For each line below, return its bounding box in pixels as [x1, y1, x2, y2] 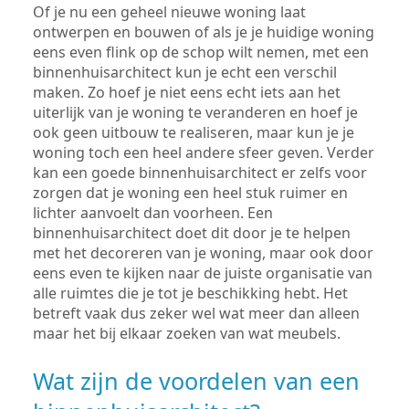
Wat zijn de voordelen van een [33, 364, 360, 396]
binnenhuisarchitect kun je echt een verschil [33, 61, 337, 82]
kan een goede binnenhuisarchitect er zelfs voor [33, 162, 367, 183]
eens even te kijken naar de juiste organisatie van [33, 262, 372, 283]
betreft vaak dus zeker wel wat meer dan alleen [33, 302, 360, 323]
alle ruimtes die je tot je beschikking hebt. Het [33, 282, 348, 303]
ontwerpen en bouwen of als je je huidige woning [33, 21, 374, 42]
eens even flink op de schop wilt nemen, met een [33, 41, 369, 62]
